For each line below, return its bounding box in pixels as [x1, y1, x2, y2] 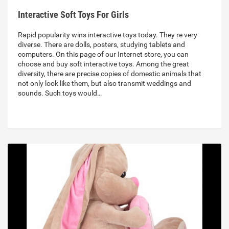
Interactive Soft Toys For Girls [18, 9, 129, 20]
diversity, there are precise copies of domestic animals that [18, 70, 201, 78]
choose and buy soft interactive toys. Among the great [18, 60, 189, 68]
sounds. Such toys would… [18, 89, 102, 98]
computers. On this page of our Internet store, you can [18, 50, 189, 59]
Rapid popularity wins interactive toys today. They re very [18, 31, 197, 39]
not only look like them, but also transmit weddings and [18, 79, 191, 88]
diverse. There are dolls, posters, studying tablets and [18, 40, 185, 49]
